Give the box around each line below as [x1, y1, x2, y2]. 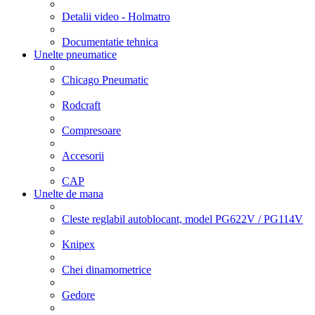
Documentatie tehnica [62, 35, 158, 48]
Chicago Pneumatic [62, 73, 148, 86]
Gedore [62, 288, 95, 301]
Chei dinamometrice [62, 263, 151, 276]
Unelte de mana [34, 187, 103, 200]
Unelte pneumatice [34, 48, 117, 60]
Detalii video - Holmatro [62, 10, 170, 22]
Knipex [62, 238, 95, 250]
